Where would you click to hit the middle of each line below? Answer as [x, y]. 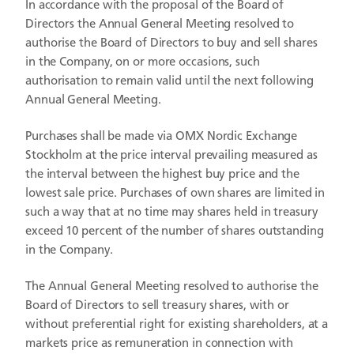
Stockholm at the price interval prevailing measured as [171, 156]
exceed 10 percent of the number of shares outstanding [175, 232]
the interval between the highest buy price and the [162, 175]
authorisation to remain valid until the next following [169, 82]
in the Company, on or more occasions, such [143, 63]
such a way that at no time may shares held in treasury [172, 213]
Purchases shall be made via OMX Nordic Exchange [162, 137]
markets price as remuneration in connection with [160, 344]
